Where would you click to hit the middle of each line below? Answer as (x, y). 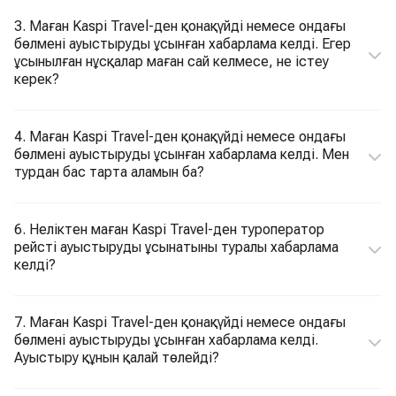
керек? (37, 79)
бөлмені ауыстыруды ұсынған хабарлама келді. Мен (182, 154)
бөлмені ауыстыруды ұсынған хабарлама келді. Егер (183, 44)
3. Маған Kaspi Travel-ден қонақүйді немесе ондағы (180, 26)
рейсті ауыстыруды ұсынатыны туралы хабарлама (176, 247)
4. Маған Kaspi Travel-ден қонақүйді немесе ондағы (180, 137)
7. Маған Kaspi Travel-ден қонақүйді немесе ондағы (180, 322)
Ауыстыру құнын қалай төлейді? (117, 358)
